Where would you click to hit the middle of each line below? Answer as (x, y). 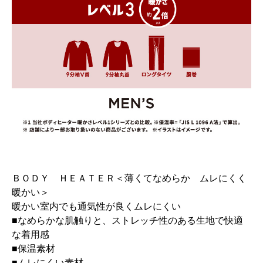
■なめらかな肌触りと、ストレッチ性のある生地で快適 (127, 220)
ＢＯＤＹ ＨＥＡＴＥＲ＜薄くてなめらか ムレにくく (129, 178)
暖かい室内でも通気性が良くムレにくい (96, 206)
